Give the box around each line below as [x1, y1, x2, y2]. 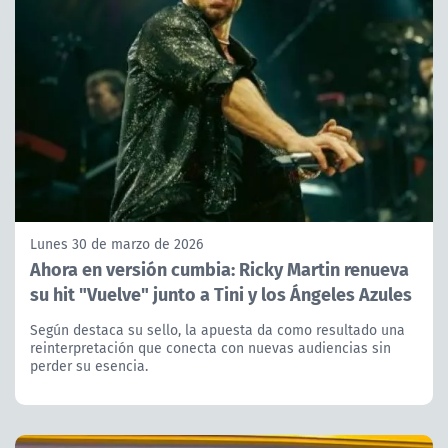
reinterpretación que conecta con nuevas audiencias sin [30, 337, 391, 358]
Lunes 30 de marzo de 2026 [30, 233, 203, 254]
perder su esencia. [30, 355, 148, 376]
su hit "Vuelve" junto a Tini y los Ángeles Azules [30, 279, 412, 307]
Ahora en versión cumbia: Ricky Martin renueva [30, 254, 409, 282]
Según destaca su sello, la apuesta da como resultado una [30, 319, 405, 340]
